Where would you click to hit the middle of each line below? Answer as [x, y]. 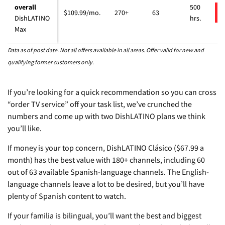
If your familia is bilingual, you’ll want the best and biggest [104, 216]
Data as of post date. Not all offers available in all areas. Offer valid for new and [106, 50]
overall [25, 7]
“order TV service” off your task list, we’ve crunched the [100, 104]
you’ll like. [25, 128]
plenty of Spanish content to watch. [67, 196]
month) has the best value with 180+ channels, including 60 [106, 160]
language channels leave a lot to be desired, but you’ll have [106, 184]
